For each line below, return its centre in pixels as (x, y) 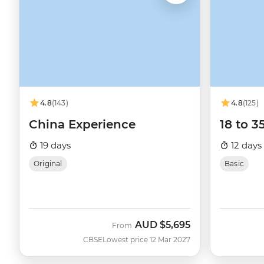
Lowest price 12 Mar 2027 (146, 240)
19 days (54, 146)
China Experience (82, 125)
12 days (245, 146)
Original (48, 164)
